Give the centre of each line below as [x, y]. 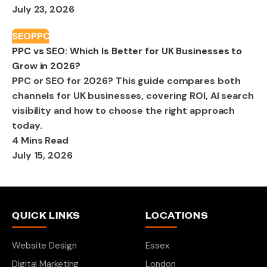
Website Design [44, 245]
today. [27, 125]
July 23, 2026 [43, 9]
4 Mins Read [40, 140]
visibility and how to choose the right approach [124, 110]
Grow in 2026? [46, 66]
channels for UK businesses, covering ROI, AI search [133, 95]
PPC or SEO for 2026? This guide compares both [126, 80]
